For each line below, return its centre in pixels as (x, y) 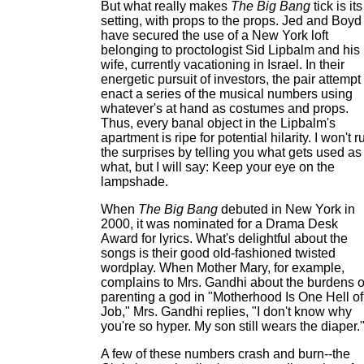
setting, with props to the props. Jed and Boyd (231, 21)
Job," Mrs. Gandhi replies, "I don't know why (226, 312)
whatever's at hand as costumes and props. (225, 108)
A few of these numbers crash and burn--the (225, 354)
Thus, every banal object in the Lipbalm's (218, 123)
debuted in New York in (286, 209)
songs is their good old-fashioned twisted (218, 253)
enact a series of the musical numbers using (227, 94)
